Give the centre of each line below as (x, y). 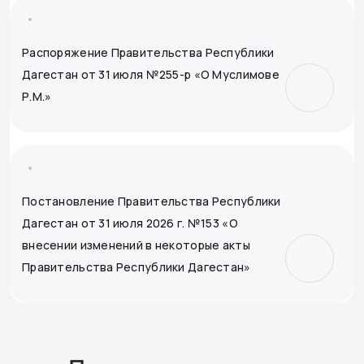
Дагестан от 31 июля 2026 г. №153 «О (130, 223)
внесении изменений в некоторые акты (136, 245)
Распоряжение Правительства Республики (148, 52)
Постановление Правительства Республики (152, 201)
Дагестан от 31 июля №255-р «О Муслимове (151, 74)
